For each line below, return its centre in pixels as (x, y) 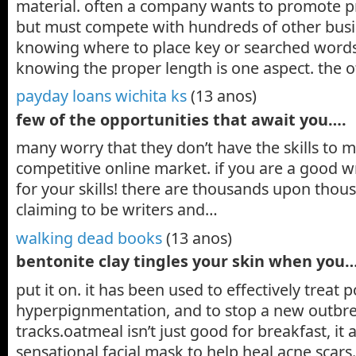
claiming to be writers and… (117, 210)
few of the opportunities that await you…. (181, 119)
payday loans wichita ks (101, 96)
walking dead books (89, 238)
